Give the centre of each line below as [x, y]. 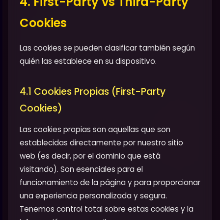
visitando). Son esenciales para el [81, 169]
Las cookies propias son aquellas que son [95, 129]
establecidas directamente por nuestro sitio [101, 142]
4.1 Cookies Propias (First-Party [93, 91]
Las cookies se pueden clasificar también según [107, 48]
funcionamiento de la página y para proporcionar [110, 182]
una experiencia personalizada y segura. [93, 195]
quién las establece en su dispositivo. [88, 61]
